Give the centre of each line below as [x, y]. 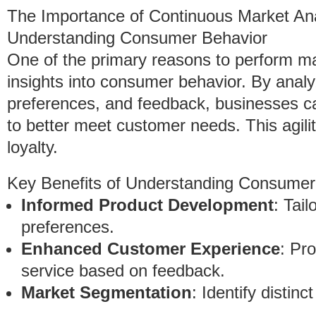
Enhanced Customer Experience [151, 249]
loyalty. [32, 147]
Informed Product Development [147, 205]
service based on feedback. [123, 271]
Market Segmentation [107, 292]
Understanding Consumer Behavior [137, 38]
